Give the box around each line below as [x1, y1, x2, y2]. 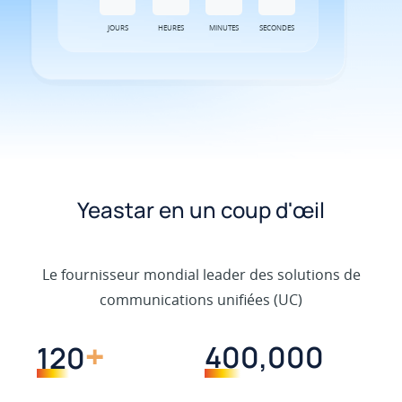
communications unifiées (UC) [100, 289, 302, 310]
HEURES [157, 22, 184, 33]
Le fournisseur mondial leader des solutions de [41, 264, 361, 284]
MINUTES [209, 22, 239, 33]
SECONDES [259, 22, 295, 33]
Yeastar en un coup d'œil [77, 194, 325, 224]
